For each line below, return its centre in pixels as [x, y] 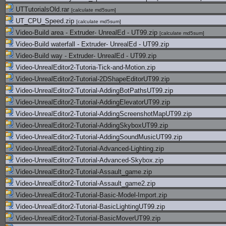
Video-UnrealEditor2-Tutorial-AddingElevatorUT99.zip [92, 102]
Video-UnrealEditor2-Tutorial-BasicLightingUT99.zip [89, 207]
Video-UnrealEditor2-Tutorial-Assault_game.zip [83, 172]
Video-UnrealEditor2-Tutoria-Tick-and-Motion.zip [84, 67]
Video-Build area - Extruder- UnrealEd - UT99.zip [87, 33]
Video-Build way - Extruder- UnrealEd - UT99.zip [85, 56]
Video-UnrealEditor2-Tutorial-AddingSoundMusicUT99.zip [98, 137]
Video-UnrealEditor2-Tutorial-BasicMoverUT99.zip [87, 218]
